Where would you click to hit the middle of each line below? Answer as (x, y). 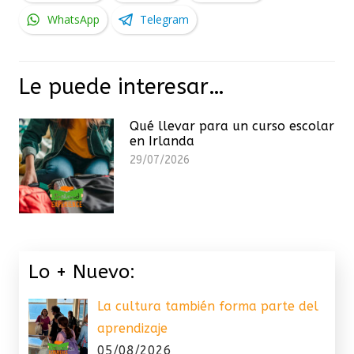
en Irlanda (162, 141)
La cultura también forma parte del (208, 306)
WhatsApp (73, 19)
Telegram (164, 19)
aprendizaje (132, 328)
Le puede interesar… (122, 87)
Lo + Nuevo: (82, 271)
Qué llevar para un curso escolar (232, 126)
